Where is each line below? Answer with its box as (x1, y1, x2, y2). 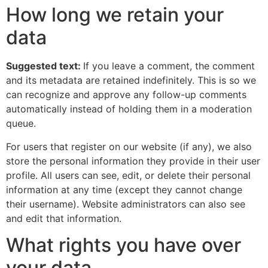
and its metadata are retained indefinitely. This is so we (6, 74, 256, 87)
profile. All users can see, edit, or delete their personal (6, 169, 251, 181)
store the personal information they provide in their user (6, 154, 260, 167)
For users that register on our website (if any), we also (6, 140, 252, 153)
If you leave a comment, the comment (83, 60, 255, 72)
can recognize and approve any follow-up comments (6, 89, 246, 101)
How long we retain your (6, 3, 224, 27)
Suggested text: (6, 60, 83, 72)
